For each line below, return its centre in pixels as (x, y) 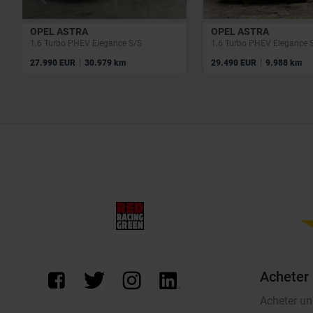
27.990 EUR (54, 63)
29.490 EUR (235, 63)
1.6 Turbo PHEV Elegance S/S (86, 43)
